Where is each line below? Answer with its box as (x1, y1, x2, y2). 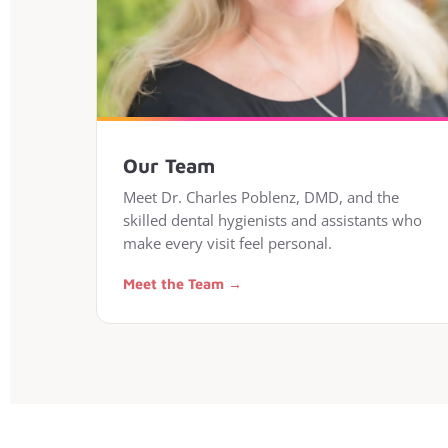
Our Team (123, 154, 215, 177)
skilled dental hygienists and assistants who (123, 210, 422, 230)
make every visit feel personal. (123, 233, 332, 253)
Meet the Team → (123, 275, 242, 292)
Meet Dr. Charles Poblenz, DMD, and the (123, 187, 399, 207)
